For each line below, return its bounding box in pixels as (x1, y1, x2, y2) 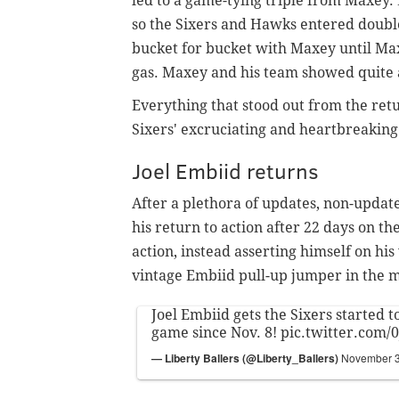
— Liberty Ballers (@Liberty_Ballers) (151, 350, 341, 367)
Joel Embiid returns (132, 156, 319, 186)
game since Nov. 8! (151, 324, 281, 342)
